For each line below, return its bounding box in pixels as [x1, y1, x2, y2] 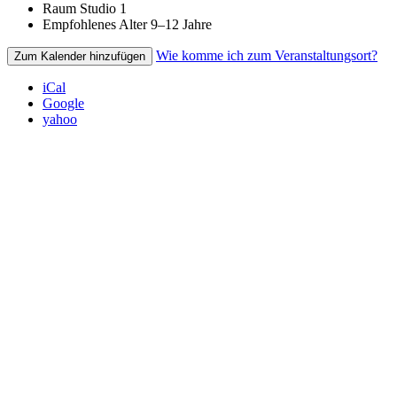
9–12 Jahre [151, 16, 212, 32]
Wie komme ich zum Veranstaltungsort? [156, 47, 378, 63]
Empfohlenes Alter [43, 16, 147, 32]
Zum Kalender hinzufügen [14, 49, 145, 63]
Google [43, 95, 84, 111]
